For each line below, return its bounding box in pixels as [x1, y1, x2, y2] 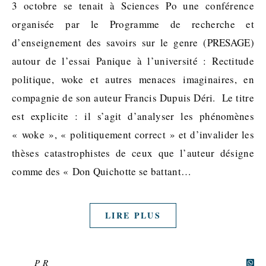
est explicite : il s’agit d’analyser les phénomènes [12, 109, 254, 123]
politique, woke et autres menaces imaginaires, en [12, 72, 254, 86]
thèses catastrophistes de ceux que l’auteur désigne [12, 145, 254, 160]
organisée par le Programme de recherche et [12, 17, 254, 31]
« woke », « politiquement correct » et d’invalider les [12, 127, 254, 141]
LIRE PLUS [105, 208, 161, 221]
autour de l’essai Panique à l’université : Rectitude [12, 53, 254, 68]
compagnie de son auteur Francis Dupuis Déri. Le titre [12, 90, 254, 104]
